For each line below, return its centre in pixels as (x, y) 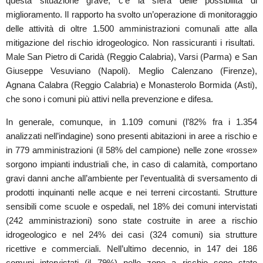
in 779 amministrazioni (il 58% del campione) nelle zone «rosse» (131, 150)
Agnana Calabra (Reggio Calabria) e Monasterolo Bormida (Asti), (131, 85)
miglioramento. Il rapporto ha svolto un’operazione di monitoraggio (131, 15)
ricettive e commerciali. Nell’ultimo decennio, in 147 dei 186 (131, 249)
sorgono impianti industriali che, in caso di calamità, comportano (131, 164)
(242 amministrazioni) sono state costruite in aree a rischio (131, 221)
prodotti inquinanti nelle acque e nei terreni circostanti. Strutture (131, 193)
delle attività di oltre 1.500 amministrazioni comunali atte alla (131, 29)
